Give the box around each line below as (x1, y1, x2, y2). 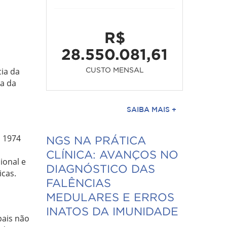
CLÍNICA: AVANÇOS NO (46, 148, 178, 161)
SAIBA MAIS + (127, 105, 176, 113)
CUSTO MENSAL (85, 66, 144, 73)
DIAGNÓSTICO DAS (46, 163, 155, 175)
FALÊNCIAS (46, 177, 111, 189)
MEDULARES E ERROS (46, 191, 174, 203)
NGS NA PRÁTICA (46, 134, 146, 146)
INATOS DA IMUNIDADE (46, 205, 178, 217)
